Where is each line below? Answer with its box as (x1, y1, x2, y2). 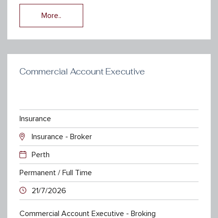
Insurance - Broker (32, 132, 92, 141)
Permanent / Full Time (19, 168, 92, 177)
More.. (41, 11, 61, 19)
